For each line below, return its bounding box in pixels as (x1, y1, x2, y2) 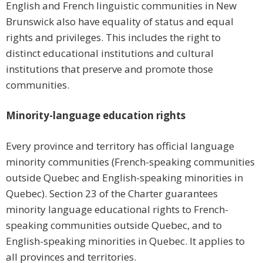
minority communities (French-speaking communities (6, 155, 255, 169)
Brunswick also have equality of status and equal (6, 15, 234, 29)
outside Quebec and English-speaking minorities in (6, 171, 243, 185)
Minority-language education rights (6, 109, 186, 123)
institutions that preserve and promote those (6, 62, 213, 76)
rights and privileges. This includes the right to (6, 31, 221, 45)
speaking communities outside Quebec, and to (6, 218, 222, 232)
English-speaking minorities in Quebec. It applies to (6, 234, 245, 248)
